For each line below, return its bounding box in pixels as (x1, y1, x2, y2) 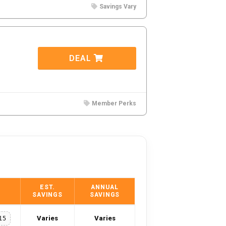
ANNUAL (91, 184, 119, 191)
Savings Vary (99, 3, 136, 10)
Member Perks (92, 100, 136, 107)
